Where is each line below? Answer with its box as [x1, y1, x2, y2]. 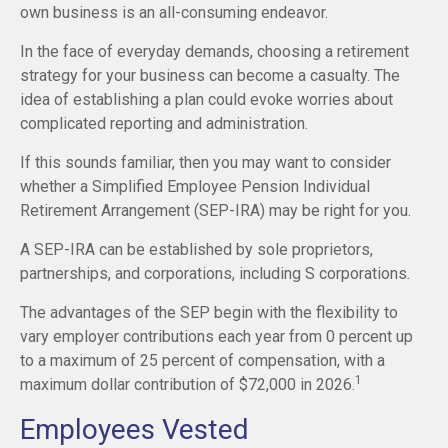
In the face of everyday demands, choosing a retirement [20, 41, 409, 61]
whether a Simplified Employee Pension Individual [20, 176, 370, 196]
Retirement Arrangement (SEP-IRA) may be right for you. [20, 200, 411, 220]
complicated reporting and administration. [20, 113, 308, 133]
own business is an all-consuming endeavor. [20, 2, 328, 22]
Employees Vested [20, 412, 249, 446]
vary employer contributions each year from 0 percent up [20, 326, 413, 346]
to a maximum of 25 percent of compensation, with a [20, 350, 385, 370]
